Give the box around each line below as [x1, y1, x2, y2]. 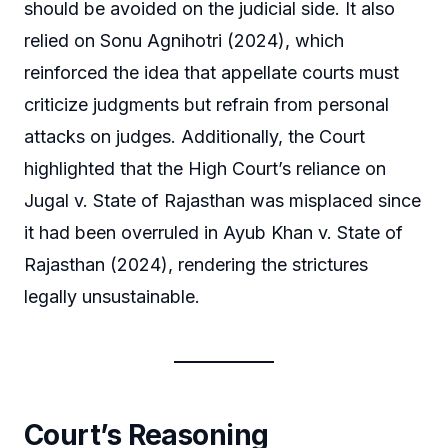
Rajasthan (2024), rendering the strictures [24, 253, 368, 275]
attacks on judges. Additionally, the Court [24, 125, 365, 147]
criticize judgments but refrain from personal [24, 93, 389, 115]
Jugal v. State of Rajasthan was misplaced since [24, 189, 421, 211]
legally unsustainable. [24, 285, 200, 307]
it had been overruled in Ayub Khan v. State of [24, 221, 403, 243]
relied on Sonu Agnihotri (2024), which [24, 29, 344, 51]
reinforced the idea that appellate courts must [24, 61, 399, 83]
